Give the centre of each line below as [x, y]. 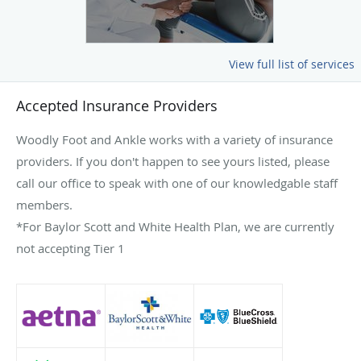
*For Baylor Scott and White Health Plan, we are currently [175, 226]
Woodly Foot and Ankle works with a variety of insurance [174, 139]
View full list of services [292, 64]
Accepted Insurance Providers [117, 105]
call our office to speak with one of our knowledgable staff [177, 183]
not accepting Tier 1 [71, 248]
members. [44, 204]
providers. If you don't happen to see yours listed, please [173, 161]
